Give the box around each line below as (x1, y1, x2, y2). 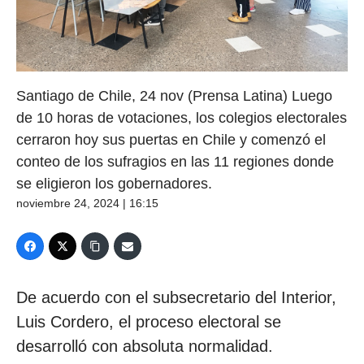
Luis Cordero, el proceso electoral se (16, 313, 281, 331)
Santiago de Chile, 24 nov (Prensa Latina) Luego (16, 88, 332, 104)
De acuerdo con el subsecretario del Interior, (16, 288, 336, 306)
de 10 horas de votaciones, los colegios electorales (16, 110, 347, 126)
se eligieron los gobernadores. (16, 175, 212, 192)
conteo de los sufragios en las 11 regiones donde (16, 154, 334, 170)
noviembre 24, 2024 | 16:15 (16, 197, 158, 210)
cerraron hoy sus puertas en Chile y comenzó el (16, 132, 326, 148)
